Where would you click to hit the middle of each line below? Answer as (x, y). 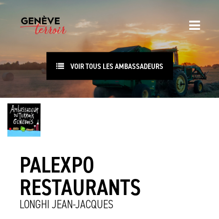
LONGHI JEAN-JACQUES (66, 204)
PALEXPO (57, 164)
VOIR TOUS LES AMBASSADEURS (116, 66)
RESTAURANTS (80, 187)
